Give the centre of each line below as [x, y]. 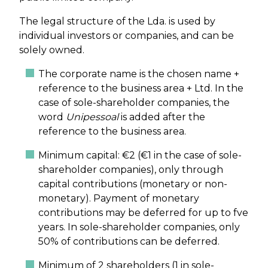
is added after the [163, 117]
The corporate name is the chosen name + [139, 74]
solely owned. [52, 50]
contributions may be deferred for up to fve [143, 213]
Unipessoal [93, 117]
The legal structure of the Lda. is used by [117, 22]
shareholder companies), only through [131, 170]
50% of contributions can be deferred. [129, 242]
